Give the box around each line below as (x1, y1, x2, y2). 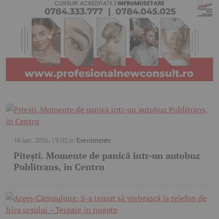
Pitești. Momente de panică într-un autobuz (14, 150, 200, 162)
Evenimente (76, 135, 111, 145)
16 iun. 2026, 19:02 (14, 135, 67, 145)
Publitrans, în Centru (14, 161, 104, 173)
